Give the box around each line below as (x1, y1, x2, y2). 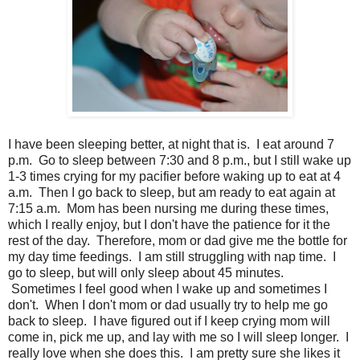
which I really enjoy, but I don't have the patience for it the (8, 218, 330, 232)
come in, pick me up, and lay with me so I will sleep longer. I (8, 330, 349, 345)
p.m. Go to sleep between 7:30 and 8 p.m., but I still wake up (8, 153, 351, 168)
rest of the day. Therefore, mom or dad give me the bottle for (8, 234, 347, 248)
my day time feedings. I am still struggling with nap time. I (8, 250, 336, 264)
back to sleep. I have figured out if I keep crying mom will (8, 314, 330, 329)
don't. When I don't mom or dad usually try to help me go (8, 298, 328, 313)
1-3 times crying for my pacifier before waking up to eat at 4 (8, 170, 341, 184)
